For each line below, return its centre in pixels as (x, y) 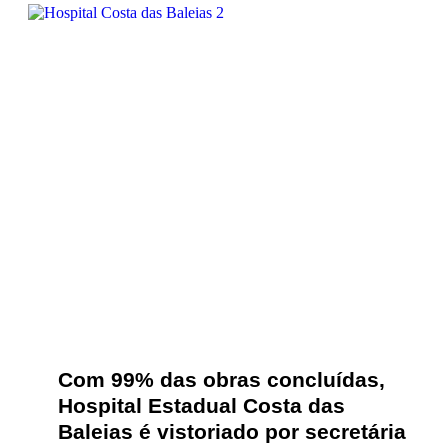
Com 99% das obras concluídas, (221, 379)
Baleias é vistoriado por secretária (232, 431)
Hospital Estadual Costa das (201, 405)
